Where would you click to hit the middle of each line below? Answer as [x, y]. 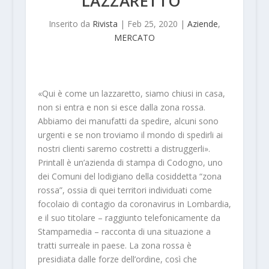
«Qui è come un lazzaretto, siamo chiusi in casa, [131, 93]
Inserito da [70, 23]
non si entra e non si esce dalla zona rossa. [121, 107]
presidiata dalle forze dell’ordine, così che [117, 259]
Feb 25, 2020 [152, 23]
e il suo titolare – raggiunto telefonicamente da [129, 217]
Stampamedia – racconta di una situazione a [124, 231]
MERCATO [134, 37]
